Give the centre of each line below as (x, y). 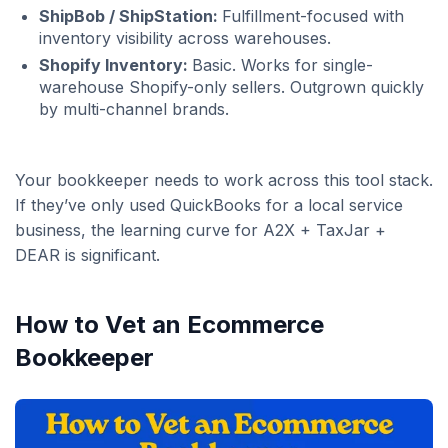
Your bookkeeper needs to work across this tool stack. (224, 179)
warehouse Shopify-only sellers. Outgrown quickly (231, 86)
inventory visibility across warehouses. (185, 37)
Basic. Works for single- (282, 64)
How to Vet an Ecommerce (169, 324)
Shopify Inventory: (115, 64)
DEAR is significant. (87, 254)
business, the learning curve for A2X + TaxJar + (200, 229)
